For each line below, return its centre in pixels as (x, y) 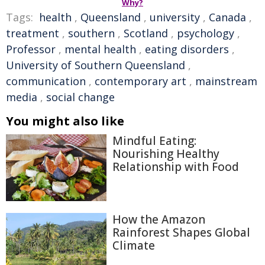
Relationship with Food (176, 167)
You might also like (65, 121)
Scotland (146, 33)
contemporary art (140, 81)
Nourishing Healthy (166, 154)
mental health (100, 49)
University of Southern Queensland (96, 65)
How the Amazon (159, 220)
